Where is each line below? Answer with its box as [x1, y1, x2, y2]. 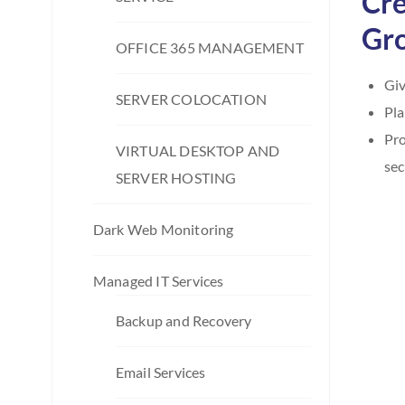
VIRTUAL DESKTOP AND [116, 141, 280, 159]
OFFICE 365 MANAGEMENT [116, 38, 304, 56]
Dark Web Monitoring [93, 220, 234, 238]
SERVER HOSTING [116, 168, 237, 186]
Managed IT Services [93, 271, 224, 289]
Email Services [116, 363, 206, 381]
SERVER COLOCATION [116, 89, 267, 108]
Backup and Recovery [116, 311, 252, 329]
